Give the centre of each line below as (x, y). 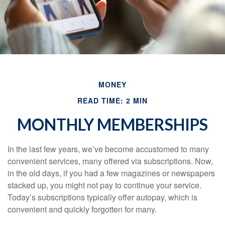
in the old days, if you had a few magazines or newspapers (111, 173)
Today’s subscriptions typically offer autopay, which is (102, 197)
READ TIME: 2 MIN (113, 100)
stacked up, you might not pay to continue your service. (104, 185)
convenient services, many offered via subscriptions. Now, (110, 161)
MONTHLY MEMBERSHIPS (113, 124)
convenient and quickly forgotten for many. (82, 209)
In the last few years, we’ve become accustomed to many (108, 149)
